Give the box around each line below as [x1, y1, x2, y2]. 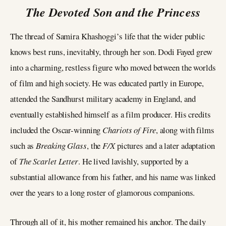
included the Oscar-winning [10, 124, 103, 136]
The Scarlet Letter [19, 155, 78, 167]
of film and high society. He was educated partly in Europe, [10, 77, 204, 89]
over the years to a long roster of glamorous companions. [10, 186, 195, 198]
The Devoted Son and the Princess [25, 3, 201, 21]
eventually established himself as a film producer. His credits [10, 108, 211, 120]
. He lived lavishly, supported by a [78, 155, 188, 167]
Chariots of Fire [102, 124, 156, 136]
